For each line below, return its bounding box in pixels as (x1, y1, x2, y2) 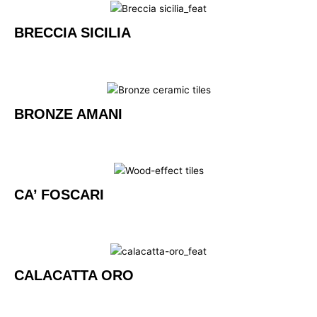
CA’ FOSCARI (14, 186, 104, 202)
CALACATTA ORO (14, 267, 134, 284)
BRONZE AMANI (14, 105, 122, 122)
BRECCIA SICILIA (14, 25, 131, 41)
